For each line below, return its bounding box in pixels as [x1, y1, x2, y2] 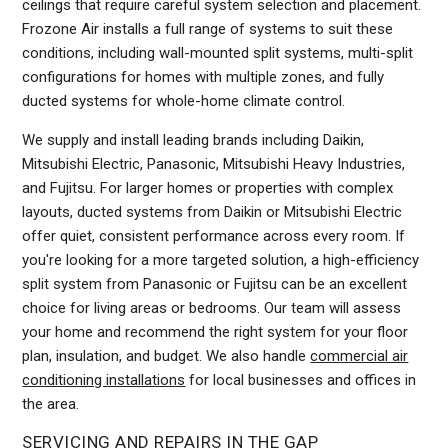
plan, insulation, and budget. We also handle [22, 346, 311, 365]
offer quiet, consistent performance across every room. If [22, 226, 406, 245]
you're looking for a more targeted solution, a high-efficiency [22, 250, 420, 269]
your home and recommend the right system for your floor [22, 322, 409, 341]
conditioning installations [22, 370, 186, 389]
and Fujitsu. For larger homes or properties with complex [22, 178, 394, 197]
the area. [22, 394, 80, 413]
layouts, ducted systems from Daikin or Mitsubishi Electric [22, 202, 403, 221]
